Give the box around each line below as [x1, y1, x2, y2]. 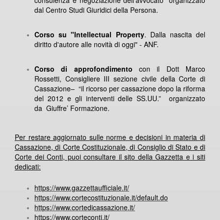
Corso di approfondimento [34, 63, 133, 74]
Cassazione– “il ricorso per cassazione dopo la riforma [34, 83, 205, 93]
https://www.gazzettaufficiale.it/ [34, 182, 129, 192]
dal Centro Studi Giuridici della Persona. [34, 4, 158, 15]
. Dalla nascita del [144, 29, 205, 39]
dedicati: [15, 161, 41, 171]
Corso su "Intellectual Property [34, 29, 144, 39]
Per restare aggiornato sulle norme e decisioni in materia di [15, 132, 205, 142]
